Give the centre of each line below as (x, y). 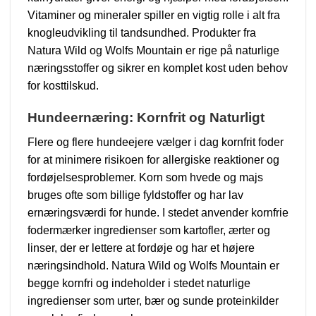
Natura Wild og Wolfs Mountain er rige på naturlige (153, 51)
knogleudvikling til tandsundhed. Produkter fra (142, 33)
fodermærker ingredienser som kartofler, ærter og (149, 230)
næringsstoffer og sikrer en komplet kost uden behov (158, 68)
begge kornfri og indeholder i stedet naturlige (139, 283)
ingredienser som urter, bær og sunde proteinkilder (153, 300)
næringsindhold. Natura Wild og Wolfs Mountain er (153, 265)
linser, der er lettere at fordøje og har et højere (141, 248)
